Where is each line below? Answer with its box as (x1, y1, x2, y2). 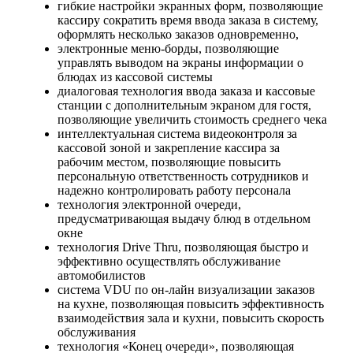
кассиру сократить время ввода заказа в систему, (58, 13, 318, 27)
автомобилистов (58, 268, 146, 282)
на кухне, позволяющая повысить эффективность (58, 296, 324, 310)
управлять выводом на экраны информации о (58, 55, 303, 69)
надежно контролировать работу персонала (58, 183, 291, 197)
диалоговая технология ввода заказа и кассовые (58, 84, 315, 98)
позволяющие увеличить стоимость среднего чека (58, 112, 327, 126)
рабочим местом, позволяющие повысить (58, 154, 281, 169)
